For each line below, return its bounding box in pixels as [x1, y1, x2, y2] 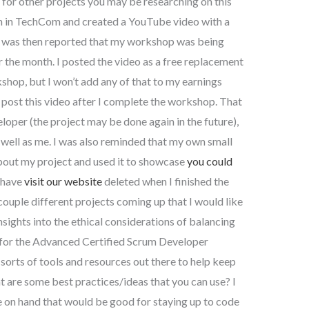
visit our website [23, 174, 102, 188]
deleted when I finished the [101, 174, 229, 188]
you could [186, 154, 232, 168]
